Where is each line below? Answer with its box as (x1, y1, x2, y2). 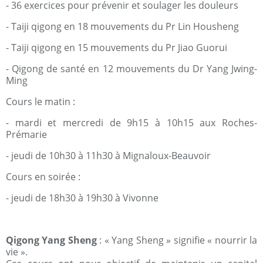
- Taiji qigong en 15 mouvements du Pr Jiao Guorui (6, 41, 227, 54)
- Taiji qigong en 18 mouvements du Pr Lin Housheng (6, 20, 239, 33)
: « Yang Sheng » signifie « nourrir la (96, 234, 258, 247)
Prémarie (6, 128, 47, 141)
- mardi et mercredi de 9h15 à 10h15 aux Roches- (6, 116, 257, 129)
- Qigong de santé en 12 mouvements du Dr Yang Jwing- (6, 62, 257, 75)
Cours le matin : (6, 95, 75, 108)
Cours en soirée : (6, 170, 80, 183)
